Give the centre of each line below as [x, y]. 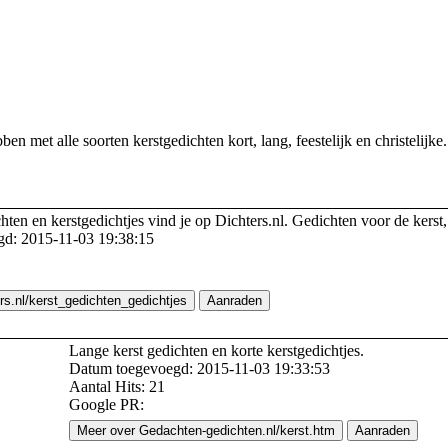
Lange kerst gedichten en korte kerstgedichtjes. [216, 350]
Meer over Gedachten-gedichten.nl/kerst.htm [206, 430]
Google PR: [106, 404]
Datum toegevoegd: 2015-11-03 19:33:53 [199, 368]
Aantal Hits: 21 [117, 386]
